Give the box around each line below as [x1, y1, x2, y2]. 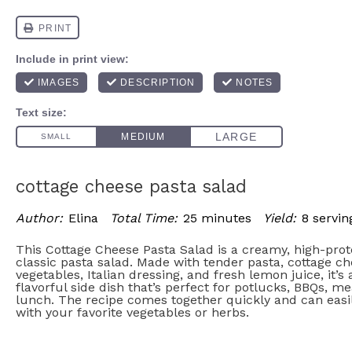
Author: [16, 211, 63, 225]
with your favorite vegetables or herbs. [16, 305, 249, 320]
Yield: [263, 211, 296, 225]
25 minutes [183, 211, 251, 225]
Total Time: [110, 211, 178, 225]
